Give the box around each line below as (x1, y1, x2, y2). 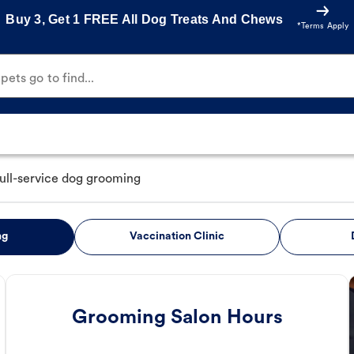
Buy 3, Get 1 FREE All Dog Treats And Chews (6, 12, 283, 26)
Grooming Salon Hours (71, 308, 283, 329)
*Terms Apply (296, 22, 348, 31)
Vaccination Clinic (129, 231, 224, 243)
